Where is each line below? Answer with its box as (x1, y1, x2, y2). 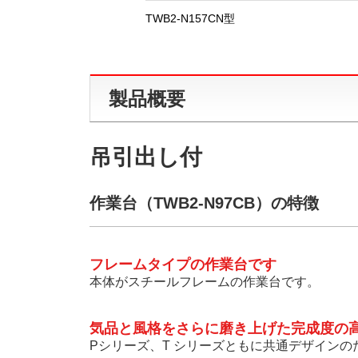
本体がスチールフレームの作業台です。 (89, 275, 320, 288)
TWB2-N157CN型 (145, 12, 235, 25)
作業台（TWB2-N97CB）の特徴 (89, 194, 319, 212)
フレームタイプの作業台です (89, 257, 276, 272)
